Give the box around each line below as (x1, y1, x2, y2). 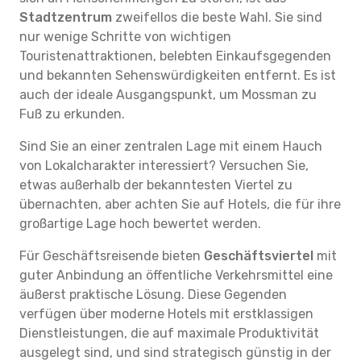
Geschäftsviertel (204, 248, 313, 263)
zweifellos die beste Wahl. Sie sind (112, 10, 322, 25)
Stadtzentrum (19, 10, 112, 25)
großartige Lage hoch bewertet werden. (19, 216, 261, 231)
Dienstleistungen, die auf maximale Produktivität (19, 326, 319, 341)
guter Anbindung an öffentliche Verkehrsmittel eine (19, 268, 333, 283)
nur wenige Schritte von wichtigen (19, 29, 231, 44)
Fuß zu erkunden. (19, 106, 125, 122)
